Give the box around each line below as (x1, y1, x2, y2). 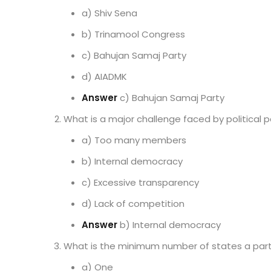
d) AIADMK (82, 70, 127, 83)
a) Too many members (82, 134, 186, 146)
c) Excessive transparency (82, 176, 199, 189)
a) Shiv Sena (82, 7, 137, 19)
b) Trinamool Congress (82, 28, 185, 41)
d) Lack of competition (82, 197, 184, 210)
